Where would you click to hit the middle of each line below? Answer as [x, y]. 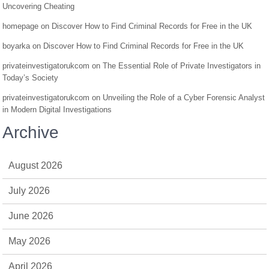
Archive [31, 132]
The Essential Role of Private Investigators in [182, 66]
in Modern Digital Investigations [57, 110]
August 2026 [36, 165]
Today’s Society [31, 78]
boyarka [17, 46]
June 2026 [31, 216]
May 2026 [30, 241]
